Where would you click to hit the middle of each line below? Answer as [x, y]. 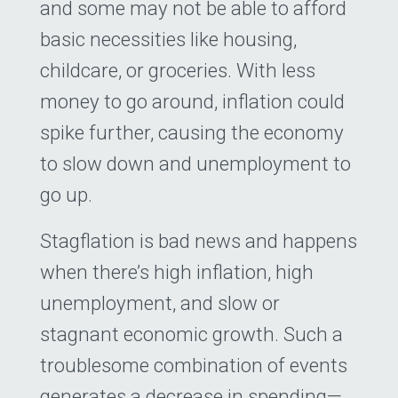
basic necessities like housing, [168, 40]
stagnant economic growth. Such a [191, 334]
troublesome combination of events [194, 365]
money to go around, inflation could [192, 102]
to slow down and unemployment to [195, 164]
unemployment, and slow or [160, 302]
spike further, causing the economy [192, 133]
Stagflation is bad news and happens [199, 240]
